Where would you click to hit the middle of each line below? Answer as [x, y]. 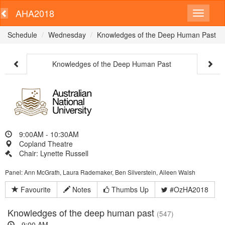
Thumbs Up [129, 189]
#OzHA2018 [188, 189]
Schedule [22, 35]
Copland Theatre [45, 144]
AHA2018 [35, 13]
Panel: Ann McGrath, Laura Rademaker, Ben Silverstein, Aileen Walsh [100, 172]
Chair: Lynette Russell [54, 153]
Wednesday [67, 35]
